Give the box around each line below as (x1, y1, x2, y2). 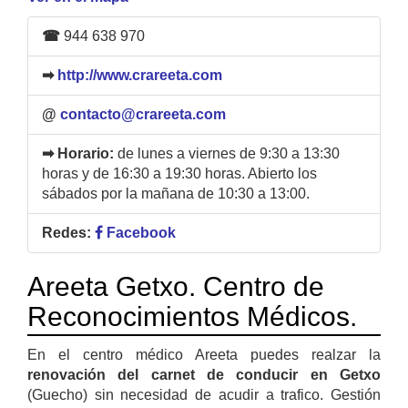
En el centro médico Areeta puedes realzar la (27, 346, 381, 362)
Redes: (42, 224, 91, 240)
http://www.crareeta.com (57, 66, 222, 83)
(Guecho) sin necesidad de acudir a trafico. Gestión (27, 386, 381, 403)
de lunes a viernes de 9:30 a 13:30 (117, 145, 340, 161)
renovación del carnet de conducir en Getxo (27, 366, 381, 382)
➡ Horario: (42, 145, 117, 161)
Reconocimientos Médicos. (27, 301, 357, 331)
